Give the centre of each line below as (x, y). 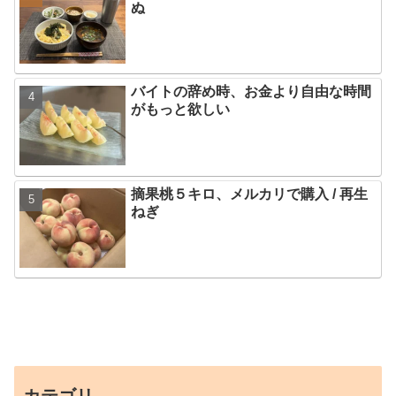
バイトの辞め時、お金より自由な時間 (251, 92)
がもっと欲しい (181, 110)
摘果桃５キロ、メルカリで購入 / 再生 (250, 194)
